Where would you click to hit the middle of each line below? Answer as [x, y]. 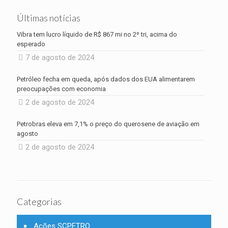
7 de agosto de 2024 [60, 58]
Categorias [39, 202]
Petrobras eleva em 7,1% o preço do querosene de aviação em [108, 124]
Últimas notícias [49, 18]
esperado [31, 44]
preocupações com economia [61, 89]
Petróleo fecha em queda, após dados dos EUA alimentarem [106, 79]
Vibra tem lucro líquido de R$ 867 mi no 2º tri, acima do [97, 34]
